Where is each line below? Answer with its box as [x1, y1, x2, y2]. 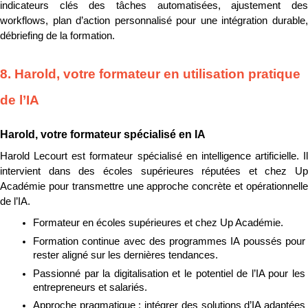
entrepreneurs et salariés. [33, 281, 147, 293]
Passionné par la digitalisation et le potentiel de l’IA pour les [33, 267, 305, 279]
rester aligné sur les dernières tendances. [33, 249, 218, 261]
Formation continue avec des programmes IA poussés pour [33, 235, 305, 247]
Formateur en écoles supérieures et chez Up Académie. [33, 217, 283, 229]
